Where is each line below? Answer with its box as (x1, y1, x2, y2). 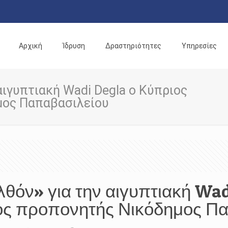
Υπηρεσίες (181, 42, 217, 50)
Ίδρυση (62, 42, 85, 50)
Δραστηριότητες (105, 42, 161, 50)
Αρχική (18, 42, 42, 50)
